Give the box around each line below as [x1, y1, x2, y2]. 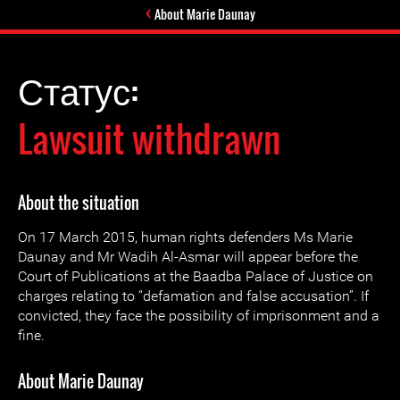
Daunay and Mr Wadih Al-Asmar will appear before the [18, 248, 358, 265]
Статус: [18, 62, 146, 116]
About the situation [18, 191, 139, 214]
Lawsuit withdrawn [18, 112, 280, 165]
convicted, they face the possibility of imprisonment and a [18, 307, 379, 324]
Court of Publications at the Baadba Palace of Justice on [18, 268, 373, 285]
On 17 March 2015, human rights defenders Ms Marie [18, 229, 353, 246]
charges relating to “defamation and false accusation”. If [18, 287, 369, 304]
